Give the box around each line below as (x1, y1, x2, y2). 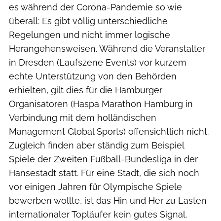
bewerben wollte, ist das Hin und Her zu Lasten (9, 195, 207, 206)
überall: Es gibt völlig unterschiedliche (9, 15, 168, 26)
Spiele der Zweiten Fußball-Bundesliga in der (9, 153, 198, 164)
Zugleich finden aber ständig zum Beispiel (9, 140, 184, 150)
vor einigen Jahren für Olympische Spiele (9, 181, 182, 192)
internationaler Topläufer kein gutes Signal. (9, 209, 187, 220)
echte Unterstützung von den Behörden (9, 71, 177, 81)
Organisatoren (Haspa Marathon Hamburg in (9, 98, 193, 109)
